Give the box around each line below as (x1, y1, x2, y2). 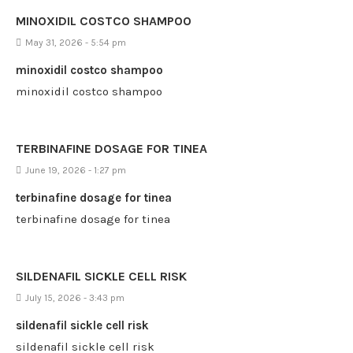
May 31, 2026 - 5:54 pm (25, 37, 126, 48)
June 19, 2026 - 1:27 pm (25, 165, 126, 176)
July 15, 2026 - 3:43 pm (25, 292, 124, 303)
